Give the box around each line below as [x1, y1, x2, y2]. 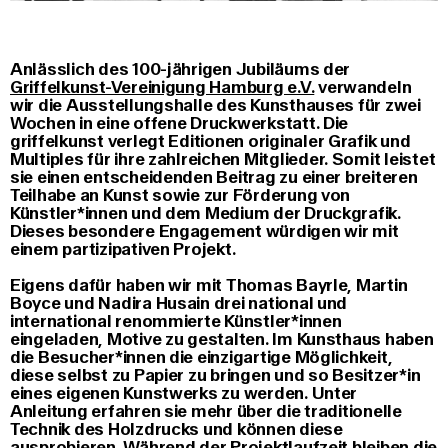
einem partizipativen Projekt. [10, 238, 236, 260]
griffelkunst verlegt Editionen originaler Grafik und [10, 130, 411, 152]
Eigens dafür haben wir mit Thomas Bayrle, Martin [10, 274, 408, 296]
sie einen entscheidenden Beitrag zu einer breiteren [10, 166, 418, 188]
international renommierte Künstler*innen [10, 310, 342, 332]
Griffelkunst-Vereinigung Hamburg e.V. [10, 76, 315, 98]
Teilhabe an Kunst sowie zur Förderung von [10, 184, 351, 206]
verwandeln [314, 76, 412, 98]
